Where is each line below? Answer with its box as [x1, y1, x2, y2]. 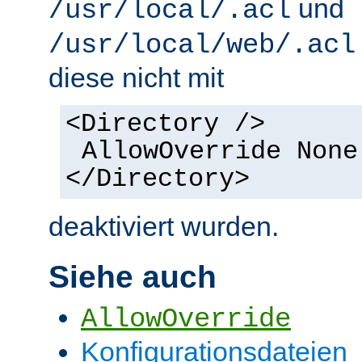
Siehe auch [48, 259, 217, 295]
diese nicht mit [48, 62, 224, 94]
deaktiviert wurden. [48, 211, 279, 242]
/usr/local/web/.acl [48, 30, 356, 61]
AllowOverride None [81, 137, 358, 167]
